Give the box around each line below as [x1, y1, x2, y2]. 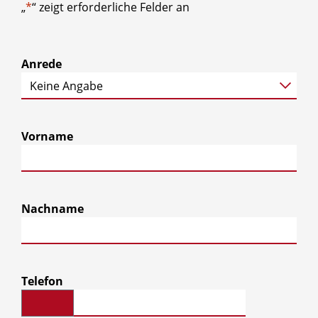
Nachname [21, 200, 84, 216]
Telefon [21, 273, 63, 289]
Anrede [21, 55, 62, 72]
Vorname [21, 128, 73, 144]
